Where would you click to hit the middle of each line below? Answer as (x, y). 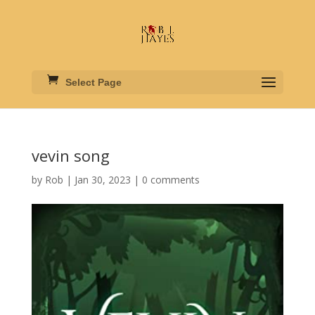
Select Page (93, 82)
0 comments (171, 180)
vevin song (70, 155)
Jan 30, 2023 (102, 180)
